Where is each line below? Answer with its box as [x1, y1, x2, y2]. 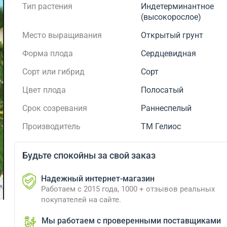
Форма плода [22, 49, 73, 58]
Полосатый [141, 85, 184, 95]
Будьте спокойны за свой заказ [22, 150, 156, 161]
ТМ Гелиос [141, 122, 181, 131]
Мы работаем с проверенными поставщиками [41, 216, 221, 225]
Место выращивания [22, 30, 102, 40]
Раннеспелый [141, 103, 192, 113]
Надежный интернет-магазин [41, 174, 155, 183]
